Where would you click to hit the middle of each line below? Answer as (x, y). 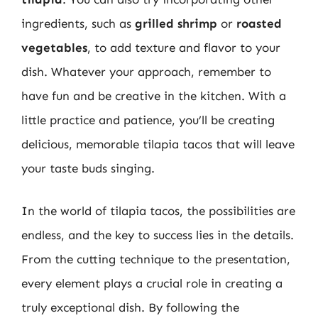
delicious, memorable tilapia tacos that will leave (158, 144)
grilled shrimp (176, 23)
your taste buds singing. (88, 168)
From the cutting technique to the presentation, (156, 259)
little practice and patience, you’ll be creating (148, 120)
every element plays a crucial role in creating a (152, 283)
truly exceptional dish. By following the (130, 307)
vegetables (54, 48)
